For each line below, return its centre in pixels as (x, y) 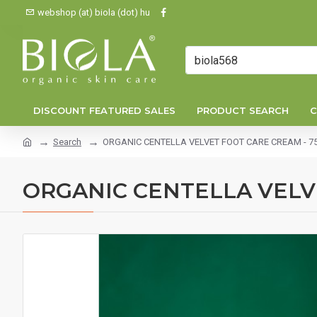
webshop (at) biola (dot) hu (94, 12)
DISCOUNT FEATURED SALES (104, 110)
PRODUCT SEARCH (243, 110)
